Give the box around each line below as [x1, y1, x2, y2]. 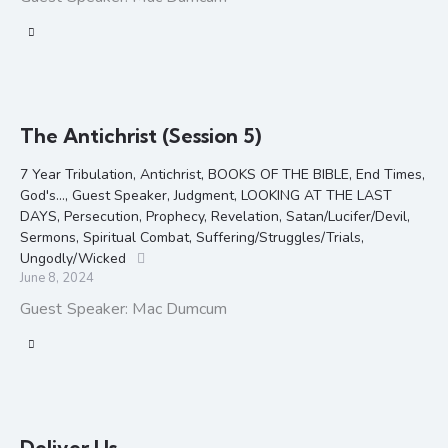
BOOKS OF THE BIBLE [208, 164, 349, 184]
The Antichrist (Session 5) [20, 122, 261, 148]
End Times [356, 164, 422, 184]
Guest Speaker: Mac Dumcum [20, 298, 228, 321]
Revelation [211, 206, 279, 226]
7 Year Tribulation [20, 164, 133, 184]
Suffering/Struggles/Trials [196, 227, 361, 247]
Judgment [174, 185, 234, 205]
